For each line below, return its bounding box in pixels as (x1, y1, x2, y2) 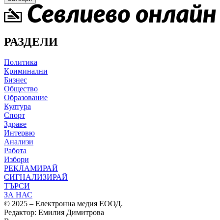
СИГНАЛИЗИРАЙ (4, 173, 68, 182)
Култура (4, 102, 31, 111)
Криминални (4, 67, 48, 76)
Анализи (4, 137, 33, 146)
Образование (4, 93, 48, 102)
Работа (4, 146, 27, 155)
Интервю (4, 129, 35, 137)
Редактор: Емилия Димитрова (4, 208, 104, 217)
